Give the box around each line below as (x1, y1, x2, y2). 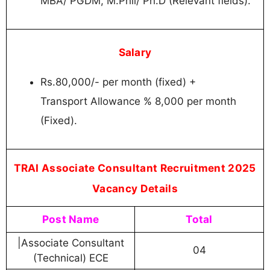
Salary (118, 46, 152, 59)
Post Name (42, 212, 99, 225)
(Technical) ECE (33, 251, 108, 264)
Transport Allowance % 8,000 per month (40, 95, 236, 108)
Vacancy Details (92, 181, 178, 195)
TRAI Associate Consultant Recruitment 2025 (14, 161, 256, 174)
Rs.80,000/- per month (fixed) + (40, 76, 196, 89)
